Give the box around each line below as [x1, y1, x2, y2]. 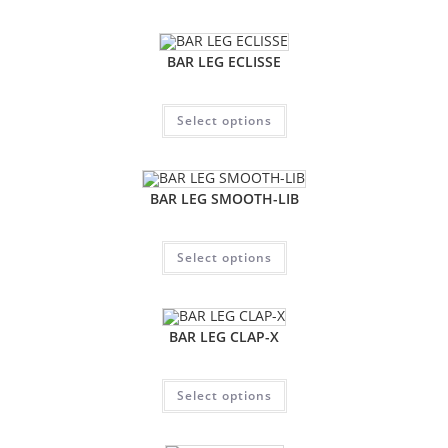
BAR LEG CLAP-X [169, 326, 279, 346]
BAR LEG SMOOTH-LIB [149, 189, 299, 208]
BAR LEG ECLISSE [167, 51, 281, 71]
